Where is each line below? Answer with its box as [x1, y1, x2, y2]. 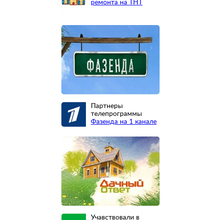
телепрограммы [91, 110, 142, 118]
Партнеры [91, 103, 123, 110]
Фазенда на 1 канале [91, 118, 157, 126]
